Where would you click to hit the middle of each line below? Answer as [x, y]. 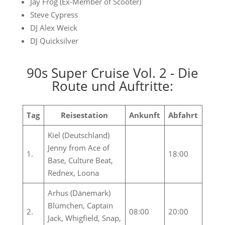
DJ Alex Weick [53, 28]
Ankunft [145, 115]
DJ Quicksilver [54, 41]
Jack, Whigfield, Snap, [85, 218]
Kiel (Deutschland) [79, 135]
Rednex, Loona [74, 173]
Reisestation [85, 115]
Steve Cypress [54, 15]
